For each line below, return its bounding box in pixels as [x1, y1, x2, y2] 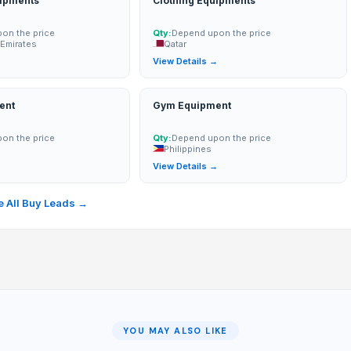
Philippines [164, 143, 212, 154]
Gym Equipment [153, 99, 232, 111]
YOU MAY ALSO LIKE [123, 324, 228, 336]
